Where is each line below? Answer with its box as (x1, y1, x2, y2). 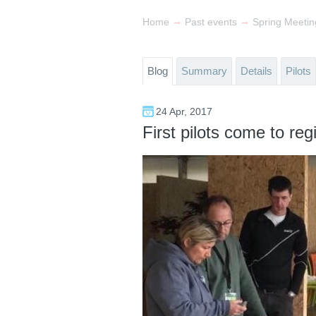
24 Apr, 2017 (156, 106, 212, 117)
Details (241, 65, 272, 77)
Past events (185, 16, 237, 28)
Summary (181, 65, 227, 77)
